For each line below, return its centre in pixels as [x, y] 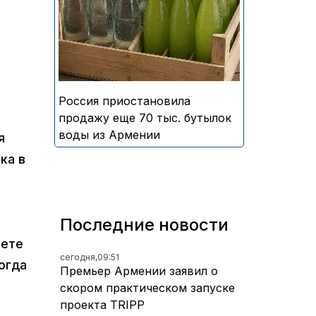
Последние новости [144, 224]
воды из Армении [109, 134]
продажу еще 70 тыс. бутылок [145, 117]
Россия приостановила [124, 101]
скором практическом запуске [147, 287]
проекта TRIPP [102, 304]
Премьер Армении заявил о [139, 271]
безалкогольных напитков [165, 16]
